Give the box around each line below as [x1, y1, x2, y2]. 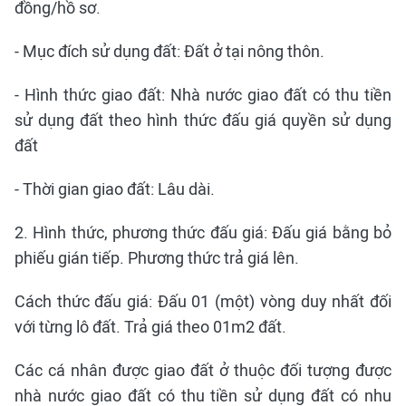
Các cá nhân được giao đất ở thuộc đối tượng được [14, 361, 391, 380]
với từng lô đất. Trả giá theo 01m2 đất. [14, 317, 286, 336]
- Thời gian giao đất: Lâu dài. [14, 179, 215, 198]
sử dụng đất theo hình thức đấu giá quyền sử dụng [14, 111, 391, 130]
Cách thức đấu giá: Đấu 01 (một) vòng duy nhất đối [14, 292, 391, 311]
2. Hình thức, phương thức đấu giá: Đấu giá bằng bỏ [14, 223, 391, 242]
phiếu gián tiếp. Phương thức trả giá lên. [14, 248, 299, 267]
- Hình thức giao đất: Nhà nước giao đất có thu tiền [14, 85, 391, 104]
